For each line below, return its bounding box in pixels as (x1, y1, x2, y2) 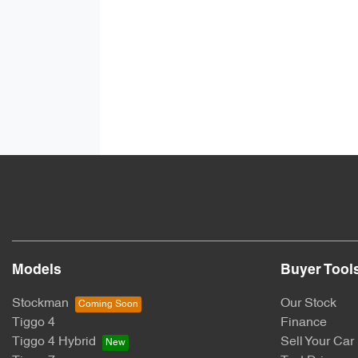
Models (12, 264, 62, 278)
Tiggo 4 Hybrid (12, 336, 96, 349)
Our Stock (280, 297, 336, 311)
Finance (280, 316, 327, 330)
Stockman (12, 297, 69, 311)
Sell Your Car (280, 336, 354, 349)
